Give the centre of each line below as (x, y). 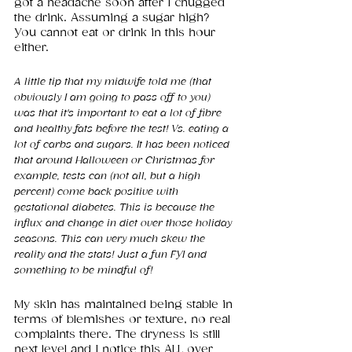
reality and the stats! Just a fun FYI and (112, 255)
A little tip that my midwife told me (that (114, 82)
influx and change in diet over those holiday (125, 224)
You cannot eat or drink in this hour (117, 33)
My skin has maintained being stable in (125, 305)
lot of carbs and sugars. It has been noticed (123, 145)
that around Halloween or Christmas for (116, 161)
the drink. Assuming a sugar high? (114, 18)
